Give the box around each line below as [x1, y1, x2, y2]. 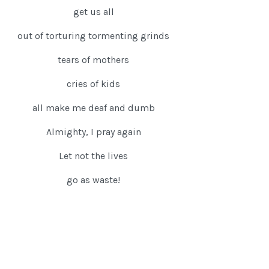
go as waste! [67, 174, 120, 186]
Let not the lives [59, 150, 128, 162]
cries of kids [67, 78, 120, 90]
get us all [73, 6, 114, 18]
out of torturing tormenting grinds [17, 30, 169, 42]
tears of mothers [58, 54, 129, 66]
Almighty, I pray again [46, 126, 141, 138]
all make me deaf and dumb [32, 102, 155, 114]
